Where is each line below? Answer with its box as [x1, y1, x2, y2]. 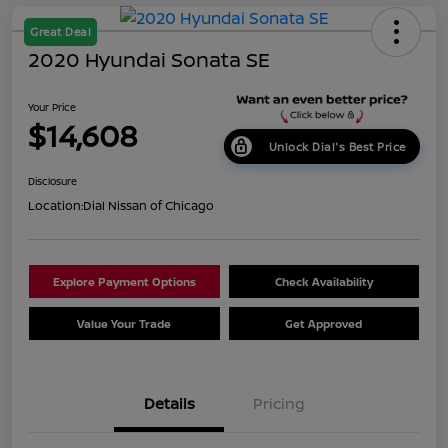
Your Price [28, 99, 76, 114]
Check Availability [274, 273, 373, 289]
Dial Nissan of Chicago [83, 196, 214, 214]
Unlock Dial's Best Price [268, 138, 406, 154]
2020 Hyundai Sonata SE [28, 45, 270, 73]
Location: [28, 196, 83, 214]
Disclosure [28, 173, 77, 188]
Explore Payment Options [52, 273, 196, 289]
